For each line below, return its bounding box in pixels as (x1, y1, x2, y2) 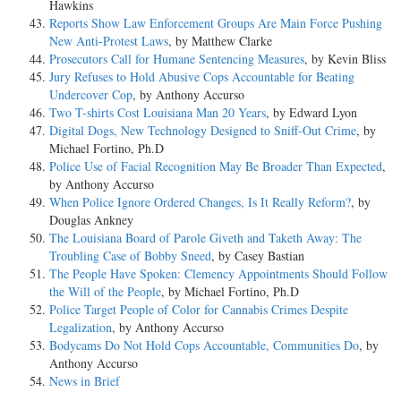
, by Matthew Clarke (168, 31, 272, 49)
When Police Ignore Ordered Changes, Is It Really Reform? (49, 192, 351, 210)
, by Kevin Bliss (304, 49, 386, 67)
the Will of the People (49, 282, 161, 300)
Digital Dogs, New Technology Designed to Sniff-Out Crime (49, 121, 356, 139)
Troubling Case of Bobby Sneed (49, 246, 211, 264)
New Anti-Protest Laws (49, 31, 168, 49)
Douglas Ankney (49, 210, 133, 228)
